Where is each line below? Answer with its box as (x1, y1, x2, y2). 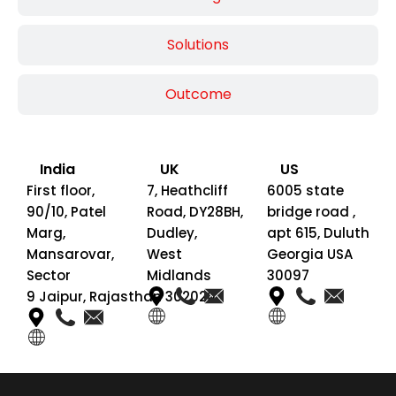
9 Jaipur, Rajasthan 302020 (27, 286, 216, 306)
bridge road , (267, 202, 355, 221)
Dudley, (147, 223, 197, 242)
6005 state (267, 180, 344, 200)
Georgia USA (267, 244, 353, 263)
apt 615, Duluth (267, 223, 369, 242)
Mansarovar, (27, 244, 114, 263)
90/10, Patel (27, 202, 106, 221)
